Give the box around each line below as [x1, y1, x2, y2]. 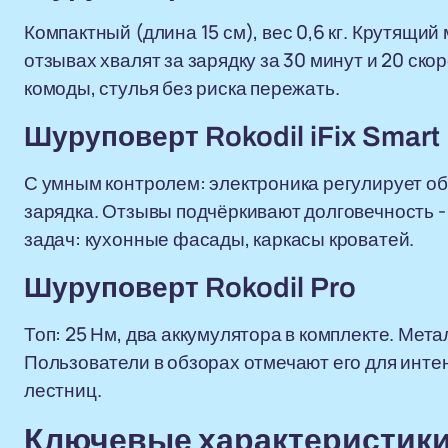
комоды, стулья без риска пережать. [24, 75, 340, 101]
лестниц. [24, 377, 102, 403]
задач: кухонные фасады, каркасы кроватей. [24, 226, 415, 252]
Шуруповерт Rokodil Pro [24, 272, 356, 303]
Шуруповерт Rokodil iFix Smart [24, 121, 440, 152]
